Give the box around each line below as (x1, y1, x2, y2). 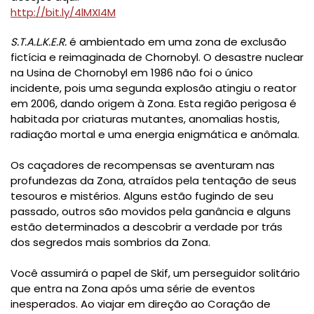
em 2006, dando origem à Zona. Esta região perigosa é (11, 96, 296, 111)
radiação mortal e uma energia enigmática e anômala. (11, 127, 299, 142)
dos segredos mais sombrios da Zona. (11, 235, 210, 250)
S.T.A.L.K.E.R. (11, 34, 67, 50)
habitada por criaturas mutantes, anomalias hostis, (11, 111, 280, 127)
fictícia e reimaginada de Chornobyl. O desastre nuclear (11, 50, 303, 65)
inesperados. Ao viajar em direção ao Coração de (11, 296, 271, 312)
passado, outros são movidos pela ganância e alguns (11, 204, 291, 219)
